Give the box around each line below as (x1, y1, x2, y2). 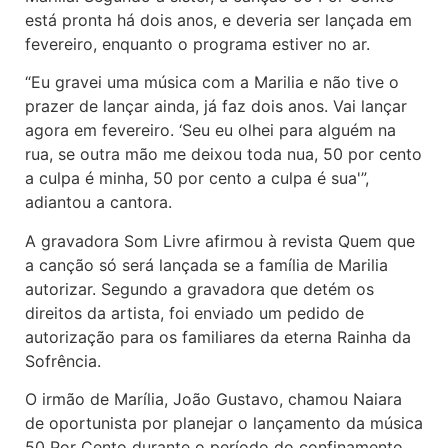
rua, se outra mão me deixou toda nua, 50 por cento (25, 144, 422, 165)
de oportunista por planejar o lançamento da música (25, 413, 423, 434)
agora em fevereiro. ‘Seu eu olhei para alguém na (25, 120, 396, 141)
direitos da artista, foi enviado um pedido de (25, 302, 364, 323)
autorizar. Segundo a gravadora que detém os (25, 278, 374, 299)
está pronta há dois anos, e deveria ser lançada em (25, 9, 412, 30)
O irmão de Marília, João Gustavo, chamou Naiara (25, 389, 402, 410)
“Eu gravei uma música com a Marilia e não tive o (25, 72, 399, 93)
